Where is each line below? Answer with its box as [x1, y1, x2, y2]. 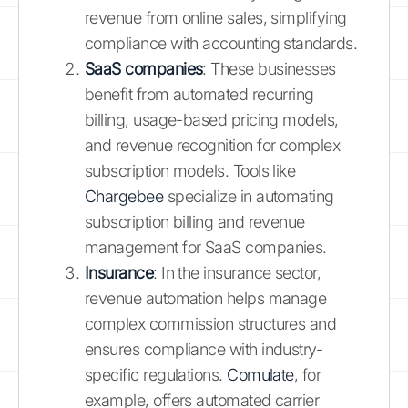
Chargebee [85, 186, 164, 206]
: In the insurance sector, [153, 262, 321, 282]
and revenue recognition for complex [85, 135, 341, 155]
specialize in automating [163, 186, 334, 206]
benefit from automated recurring [85, 84, 314, 104]
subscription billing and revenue [85, 211, 305, 231]
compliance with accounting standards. [85, 33, 358, 53]
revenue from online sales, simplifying [85, 7, 347, 27]
